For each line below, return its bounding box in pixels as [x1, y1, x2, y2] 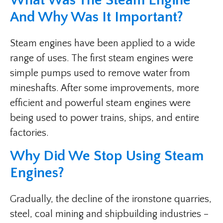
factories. [10, 127, 49, 138]
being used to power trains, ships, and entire [10, 112, 199, 123]
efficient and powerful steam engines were [10, 98, 191, 109]
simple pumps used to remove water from [10, 68, 190, 79]
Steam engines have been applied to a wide [10, 38, 195, 49]
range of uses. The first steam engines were [10, 53, 193, 64]
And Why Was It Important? [10, 9, 183, 25]
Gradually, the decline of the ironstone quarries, [10, 194, 212, 205]
